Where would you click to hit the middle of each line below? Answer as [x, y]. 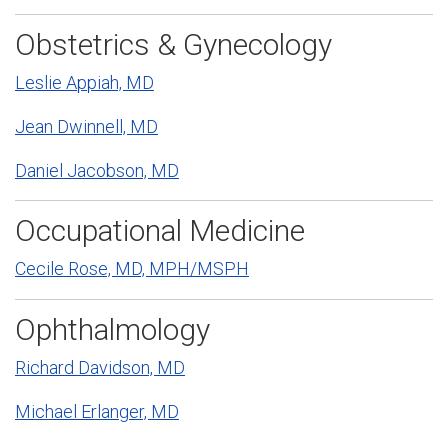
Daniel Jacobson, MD [97, 170]
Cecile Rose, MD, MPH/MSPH [132, 269]
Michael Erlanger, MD [97, 411]
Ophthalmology [112, 329]
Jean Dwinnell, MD [86, 126]
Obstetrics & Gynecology [173, 44]
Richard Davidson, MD [100, 367]
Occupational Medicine [160, 230]
